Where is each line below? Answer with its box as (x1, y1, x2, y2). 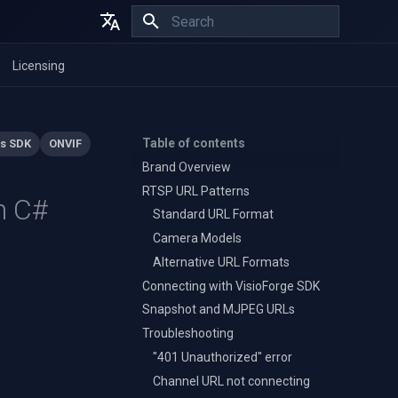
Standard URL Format (153, 207, 274, 222)
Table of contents (142, 136, 245, 150)
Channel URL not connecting (153, 373, 310, 388)
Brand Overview (142, 159, 231, 174)
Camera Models (153, 231, 242, 245)
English (78, 55, 124, 72)
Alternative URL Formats (153, 254, 290, 269)
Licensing (12, 59, 65, 73)
